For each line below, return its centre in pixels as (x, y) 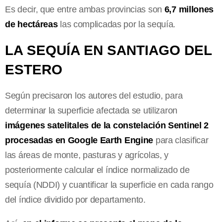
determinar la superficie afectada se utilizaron (91, 110)
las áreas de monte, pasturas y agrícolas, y (87, 155)
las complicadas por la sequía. (117, 24)
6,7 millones (189, 9)
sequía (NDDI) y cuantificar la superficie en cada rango (109, 185)
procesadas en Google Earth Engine (79, 140)
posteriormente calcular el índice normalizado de (97, 170)
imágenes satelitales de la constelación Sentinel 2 (107, 125)
